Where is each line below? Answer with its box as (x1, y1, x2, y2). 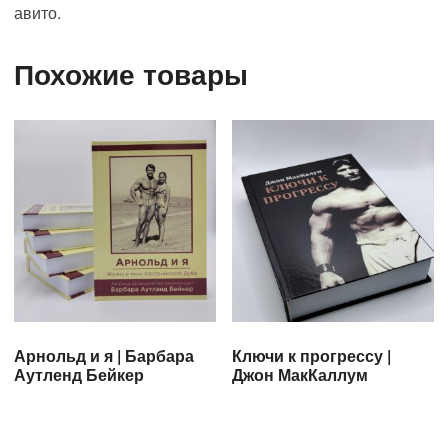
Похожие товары (14, 53, 248, 95)
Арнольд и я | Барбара (14, 343, 194, 367)
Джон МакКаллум (232, 362, 369, 386)
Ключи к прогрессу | (232, 343, 392, 367)
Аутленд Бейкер (14, 362, 144, 386)
